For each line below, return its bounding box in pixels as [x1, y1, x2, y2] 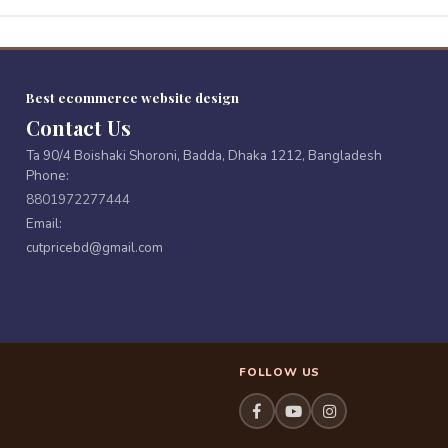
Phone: [25, 166, 69, 185]
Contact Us [25, 114, 131, 141]
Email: [25, 214, 62, 233]
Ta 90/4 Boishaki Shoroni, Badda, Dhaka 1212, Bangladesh [25, 146, 382, 165]
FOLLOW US [239, 364, 321, 380]
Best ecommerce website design [25, 88, 239, 106]
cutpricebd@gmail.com [25, 238, 163, 257]
